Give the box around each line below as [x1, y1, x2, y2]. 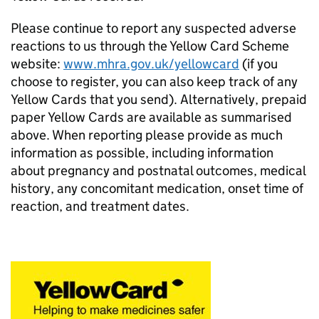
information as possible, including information [11, 145, 273, 161]
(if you [239, 56, 278, 72]
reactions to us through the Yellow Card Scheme [11, 38, 289, 54]
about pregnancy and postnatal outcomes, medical [11, 162, 305, 179]
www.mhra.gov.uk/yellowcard [63, 56, 239, 72]
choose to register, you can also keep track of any [11, 73, 298, 90]
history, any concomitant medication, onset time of [11, 180, 303, 197]
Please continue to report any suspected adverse [11, 20, 296, 36]
